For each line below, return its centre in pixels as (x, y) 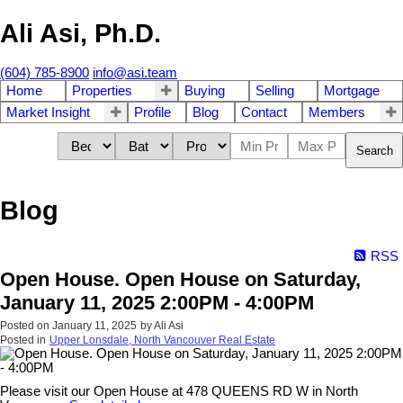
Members (336, 113)
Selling (274, 91)
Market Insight (48, 113)
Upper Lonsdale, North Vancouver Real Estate (162, 340)
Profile (153, 113)
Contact (264, 113)
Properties (103, 91)
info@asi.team (135, 73)
